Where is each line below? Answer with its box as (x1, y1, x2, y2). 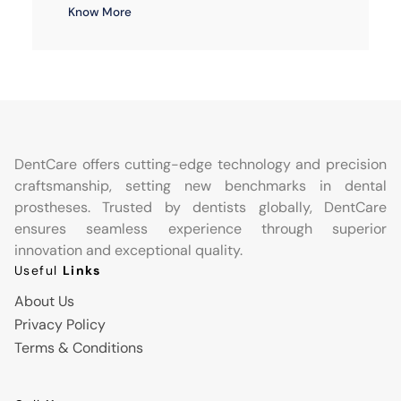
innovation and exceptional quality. (14, 241, 243, 260)
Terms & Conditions (14, 338, 143, 358)
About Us (14, 292, 74, 311)
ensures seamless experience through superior (14, 219, 387, 239)
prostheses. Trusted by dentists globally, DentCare (14, 198, 387, 218)
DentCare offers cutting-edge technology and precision (14, 155, 387, 175)
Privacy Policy (14, 315, 106, 335)
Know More (68, 4, 132, 21)
